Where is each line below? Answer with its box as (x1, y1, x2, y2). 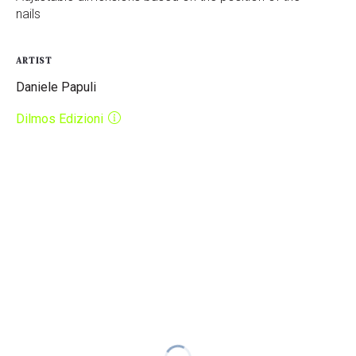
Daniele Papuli (16, 79, 96, 95)
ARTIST (16, 55, 52, 67)
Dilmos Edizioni (16, 111, 103, 126)
